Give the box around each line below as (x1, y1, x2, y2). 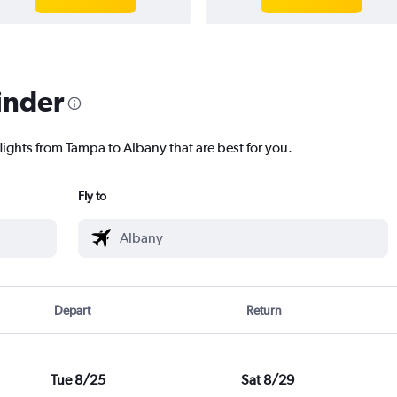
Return (245, 303, 282, 318)
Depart (54, 303, 91, 318)
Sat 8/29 (240, 371, 294, 389)
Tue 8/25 (50, 371, 105, 389)
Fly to (78, 189, 106, 204)
